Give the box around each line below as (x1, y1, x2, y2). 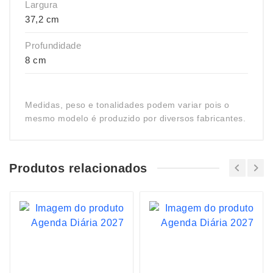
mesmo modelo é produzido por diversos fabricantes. (25, 113, 246, 123)
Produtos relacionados (9, 161, 147, 175)
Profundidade (25, 40, 81, 51)
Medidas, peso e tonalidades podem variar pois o (25, 100, 230, 110)
